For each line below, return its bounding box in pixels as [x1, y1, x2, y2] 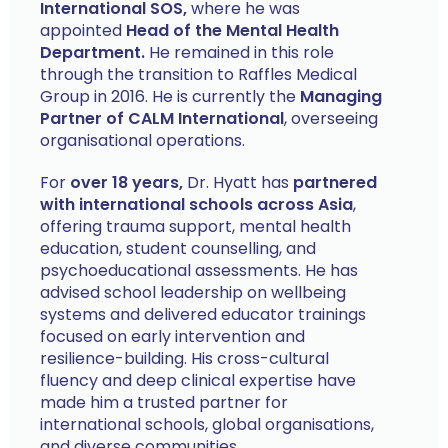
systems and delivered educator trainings [40, 303, 366, 326]
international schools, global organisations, [40, 413, 374, 436]
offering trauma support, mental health [40, 215, 351, 238]
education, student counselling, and [40, 237, 316, 260]
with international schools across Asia [40, 193, 353, 216]
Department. [40, 41, 145, 64]
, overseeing [284, 107, 378, 130]
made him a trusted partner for [40, 391, 288, 414]
